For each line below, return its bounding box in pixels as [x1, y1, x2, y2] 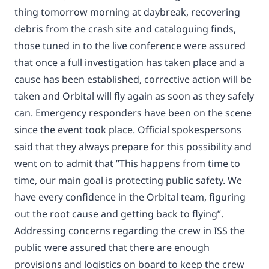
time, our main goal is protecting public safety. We [14, 174, 242, 187]
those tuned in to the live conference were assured [14, 39, 246, 52]
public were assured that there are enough [14, 241, 210, 254]
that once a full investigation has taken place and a [14, 56, 244, 69]
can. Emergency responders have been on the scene [14, 106, 252, 119]
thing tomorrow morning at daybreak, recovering [14, 5, 240, 19]
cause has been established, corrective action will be [14, 73, 252, 86]
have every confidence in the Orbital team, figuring [14, 190, 246, 204]
